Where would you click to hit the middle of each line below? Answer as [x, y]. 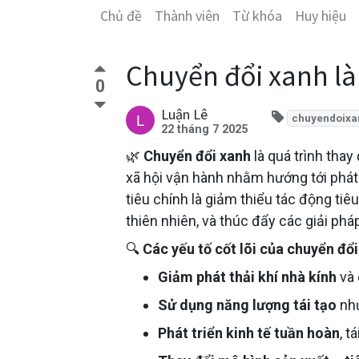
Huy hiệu [321, 16]
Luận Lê [184, 114]
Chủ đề [121, 16]
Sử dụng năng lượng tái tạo [247, 305]
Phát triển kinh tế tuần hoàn [249, 333]
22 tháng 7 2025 [204, 129]
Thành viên [187, 16]
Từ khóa [257, 16]
